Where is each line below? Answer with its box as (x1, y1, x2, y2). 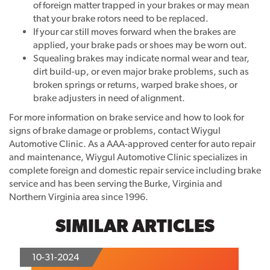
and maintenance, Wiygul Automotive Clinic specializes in (9, 151, 248, 163)
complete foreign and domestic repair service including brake (9, 165, 261, 177)
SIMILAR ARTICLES (55, 215, 215, 237)
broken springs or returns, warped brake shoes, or (33, 79, 237, 91)
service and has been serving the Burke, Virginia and (9, 178, 222, 190)
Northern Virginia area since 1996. (9, 191, 148, 203)
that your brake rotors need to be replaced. (33, 13, 209, 25)
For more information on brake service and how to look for (9, 111, 244, 124)
